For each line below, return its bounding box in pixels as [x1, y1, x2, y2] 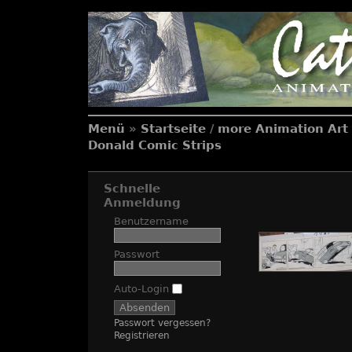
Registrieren [114, 330, 170, 342]
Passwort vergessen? [114, 317, 211, 328]
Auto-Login [114, 282, 172, 295]
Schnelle [104, 181, 160, 196]
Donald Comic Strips [88, 138, 222, 152]
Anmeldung [104, 196, 181, 210]
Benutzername [114, 214, 189, 227]
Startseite [141, 122, 206, 136]
